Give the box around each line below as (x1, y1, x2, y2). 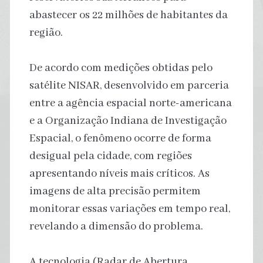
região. (29, 25, 63, 40)
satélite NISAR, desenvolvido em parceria (29, 78, 229, 93)
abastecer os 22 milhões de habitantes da (29, 8, 228, 22)
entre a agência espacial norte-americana (29, 96, 232, 110)
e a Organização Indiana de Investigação (29, 113, 227, 128)
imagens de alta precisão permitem (29, 184, 201, 198)
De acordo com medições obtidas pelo (29, 60, 213, 75)
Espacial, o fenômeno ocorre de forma (29, 131, 211, 146)
